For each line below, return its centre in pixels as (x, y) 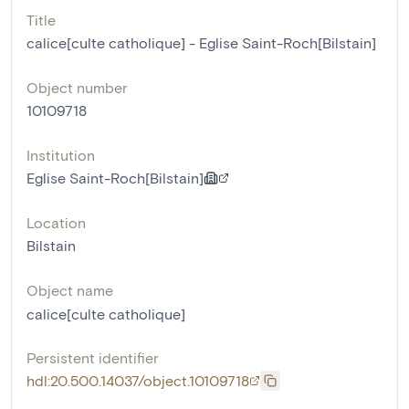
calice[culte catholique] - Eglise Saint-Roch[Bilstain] (201, 42)
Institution (61, 154)
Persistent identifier (93, 357)
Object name (70, 289)
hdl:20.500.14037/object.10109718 (138, 380)
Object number (77, 87)
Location (56, 222)
